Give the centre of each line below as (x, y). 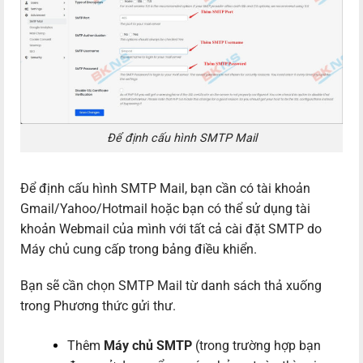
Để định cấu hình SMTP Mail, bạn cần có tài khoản (165, 188)
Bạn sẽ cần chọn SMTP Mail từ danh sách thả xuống (171, 286)
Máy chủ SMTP (148, 346)
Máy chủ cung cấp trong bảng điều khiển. (139, 249)
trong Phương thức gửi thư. (98, 306)
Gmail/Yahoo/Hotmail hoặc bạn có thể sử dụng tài (165, 208)
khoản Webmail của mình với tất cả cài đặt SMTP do (171, 228)
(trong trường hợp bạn (256, 346)
